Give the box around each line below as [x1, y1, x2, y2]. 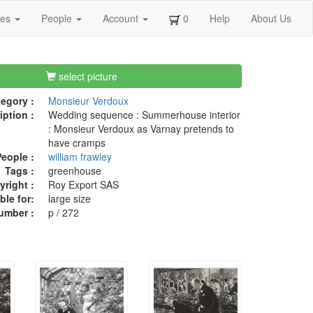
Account [103, 11, 141, 25]
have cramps [48, 136, 105, 150]
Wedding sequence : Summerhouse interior [48, 108, 240, 122]
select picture [56, 69, 118, 84]
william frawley [48, 150, 112, 164]
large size [48, 191, 91, 206]
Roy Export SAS [48, 177, 119, 192]
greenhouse [48, 163, 101, 178]
